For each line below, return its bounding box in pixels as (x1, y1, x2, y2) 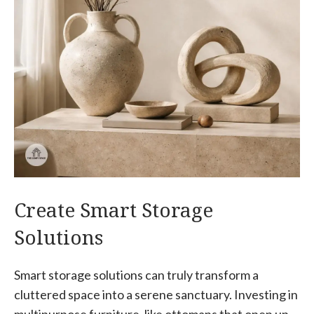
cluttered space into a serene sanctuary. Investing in (14, 287, 298, 303)
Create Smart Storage (14, 196, 213, 224)
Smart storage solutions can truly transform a (14, 267, 259, 283)
